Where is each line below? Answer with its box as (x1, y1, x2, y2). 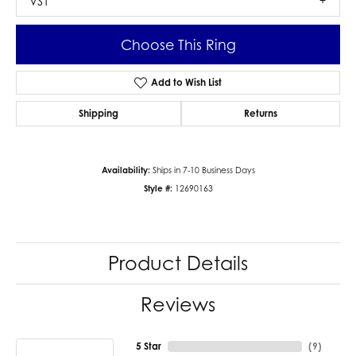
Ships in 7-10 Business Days (152, 165, 255, 176)
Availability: (101, 165, 150, 176)
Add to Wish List (150, 76, 222, 89)
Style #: (143, 184, 172, 194)
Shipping (79, 107, 118, 120)
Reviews (141, 293, 215, 317)
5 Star (135, 340, 161, 353)
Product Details (108, 252, 248, 276)
